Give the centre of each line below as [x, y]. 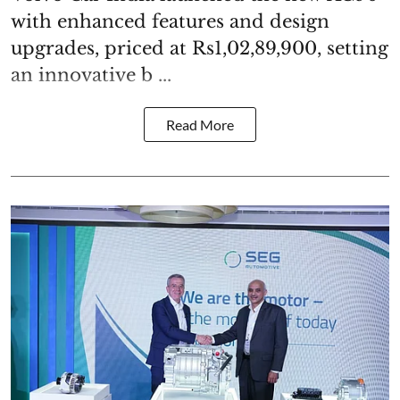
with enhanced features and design [170, 21]
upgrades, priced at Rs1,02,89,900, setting [200, 48]
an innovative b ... [91, 75]
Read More [200, 124]
